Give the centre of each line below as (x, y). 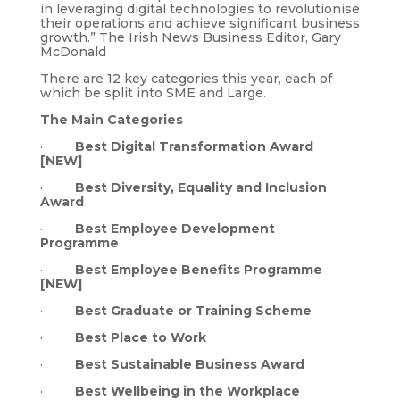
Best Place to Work (142, 337)
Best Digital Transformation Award (194, 146)
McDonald (73, 51)
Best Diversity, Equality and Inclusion (200, 187)
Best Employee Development (175, 228)
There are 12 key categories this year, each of (186, 78)
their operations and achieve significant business (200, 23)
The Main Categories (111, 119)
